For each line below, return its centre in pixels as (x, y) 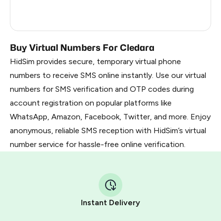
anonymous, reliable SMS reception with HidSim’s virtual (108, 130)
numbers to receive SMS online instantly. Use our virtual (108, 75)
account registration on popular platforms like (91, 103)
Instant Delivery (110, 203)
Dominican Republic (65, 24)
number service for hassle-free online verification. (98, 144)
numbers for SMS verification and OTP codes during (102, 89)
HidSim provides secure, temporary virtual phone (95, 61)
